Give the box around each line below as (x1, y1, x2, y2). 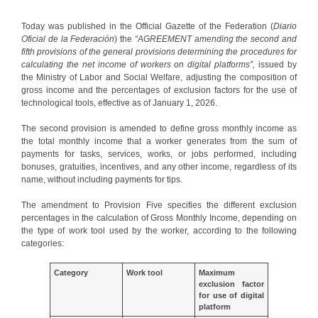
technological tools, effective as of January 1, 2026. (21, 97, 217, 108)
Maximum (199, 268, 236, 277)
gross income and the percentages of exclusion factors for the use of (21, 84, 297, 95)
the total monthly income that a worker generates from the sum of (21, 136, 297, 146)
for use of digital (199, 290, 264, 300)
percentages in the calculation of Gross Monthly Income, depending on (21, 212, 297, 223)
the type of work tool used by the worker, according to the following (21, 225, 297, 236)
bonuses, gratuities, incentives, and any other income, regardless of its (21, 161, 297, 172)
